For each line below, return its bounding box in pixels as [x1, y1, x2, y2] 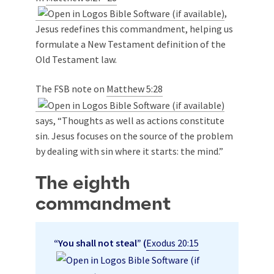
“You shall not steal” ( [54, 236, 146, 249]
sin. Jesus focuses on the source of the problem [35, 129, 233, 142]
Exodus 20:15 [146, 236, 199, 249]
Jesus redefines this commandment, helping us [35, 23, 233, 35]
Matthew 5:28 [106, 83, 163, 95]
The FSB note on [35, 83, 106, 95]
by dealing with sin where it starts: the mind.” [35, 144, 223, 157]
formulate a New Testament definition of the [35, 38, 226, 51]
